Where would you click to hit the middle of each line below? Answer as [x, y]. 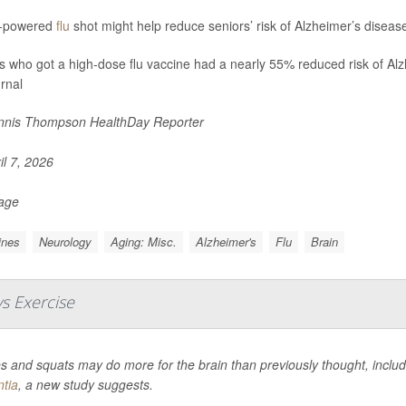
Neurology [65, 241]
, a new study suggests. [86, 384]
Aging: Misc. [143, 241]
